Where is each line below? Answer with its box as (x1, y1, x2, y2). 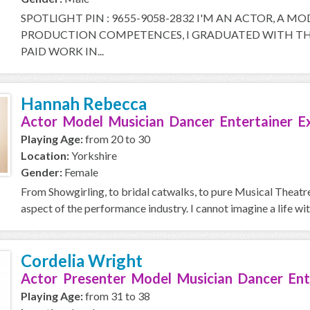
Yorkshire (69, 149, 117, 162)
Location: (21, 149, 69, 162)
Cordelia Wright (21, 250, 143, 271)
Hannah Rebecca (21, 93, 147, 113)
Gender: (21, 165, 62, 179)
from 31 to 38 (83, 289, 150, 302)
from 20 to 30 (83, 132, 150, 145)
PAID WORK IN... (21, 44, 104, 57)
